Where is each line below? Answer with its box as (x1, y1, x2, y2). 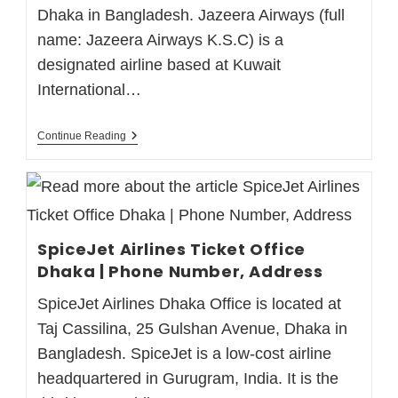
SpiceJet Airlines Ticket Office (37, 237, 306, 260)
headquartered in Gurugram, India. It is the (37, 369, 339, 387)
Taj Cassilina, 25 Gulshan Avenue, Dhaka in (37, 319, 348, 338)
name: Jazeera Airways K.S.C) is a (37, 30, 284, 49)
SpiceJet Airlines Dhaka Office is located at (37, 294, 342, 313)
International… (37, 80, 142, 99)
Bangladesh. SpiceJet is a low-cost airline (37, 344, 332, 362)
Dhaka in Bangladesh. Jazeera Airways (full (37, 5, 346, 24)
